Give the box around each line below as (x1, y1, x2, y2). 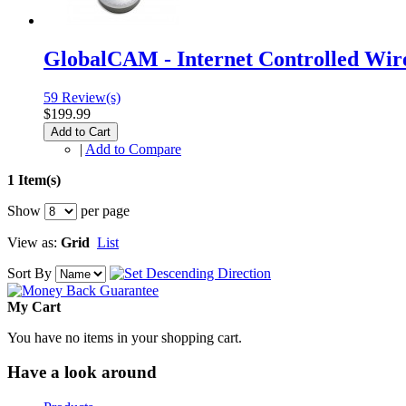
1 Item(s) (7, 171, 61, 188)
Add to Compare (85, 140, 181, 157)
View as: (7, 234, 57, 250)
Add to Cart (51, 124, 111, 139)
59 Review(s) (43, 89, 121, 105)
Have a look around (7, 362, 157, 382)
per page (77, 202, 130, 218)
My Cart (7, 298, 61, 314)
